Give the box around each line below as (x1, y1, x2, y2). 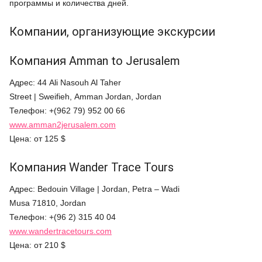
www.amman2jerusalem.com (9, 119, 116, 129)
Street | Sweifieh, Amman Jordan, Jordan (9, 91, 161, 101)
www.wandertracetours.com (9, 226, 112, 236)
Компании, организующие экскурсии (9, 24, 215, 39)
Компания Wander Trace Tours (9, 160, 174, 174)
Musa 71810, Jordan (9, 198, 86, 208)
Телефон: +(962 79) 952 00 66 (9, 105, 125, 115)
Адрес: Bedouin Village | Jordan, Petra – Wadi (9, 184, 180, 194)
